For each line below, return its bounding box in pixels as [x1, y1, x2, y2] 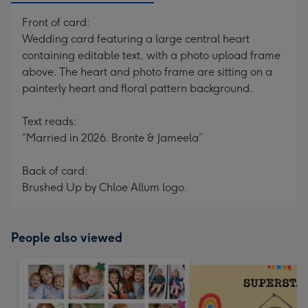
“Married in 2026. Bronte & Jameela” [22, 131, 203, 144]
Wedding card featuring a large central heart [22, 32, 250, 45]
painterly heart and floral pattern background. [22, 82, 253, 95]
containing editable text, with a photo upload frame [22, 49, 280, 62]
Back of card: [22, 164, 88, 177]
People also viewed [11, 230, 122, 245]
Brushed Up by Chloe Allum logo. [22, 181, 188, 194]
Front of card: [22, 16, 90, 29]
